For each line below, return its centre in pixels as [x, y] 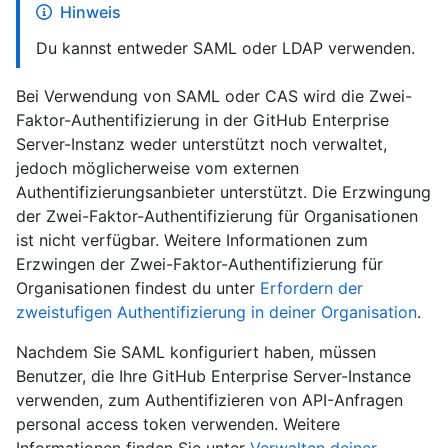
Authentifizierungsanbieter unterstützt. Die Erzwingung [223, 192]
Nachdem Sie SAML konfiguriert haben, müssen [196, 352]
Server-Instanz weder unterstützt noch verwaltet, [201, 144]
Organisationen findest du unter [138, 288]
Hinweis [90, 12]
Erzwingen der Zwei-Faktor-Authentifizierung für [199, 264]
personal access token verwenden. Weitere [178, 424]
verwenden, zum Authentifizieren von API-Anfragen [209, 400]
